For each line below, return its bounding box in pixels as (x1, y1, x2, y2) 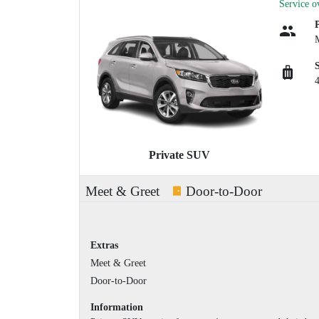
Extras (90, 240, 118, 251)
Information (90, 302, 143, 313)
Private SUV (149, 149, 210, 162)
